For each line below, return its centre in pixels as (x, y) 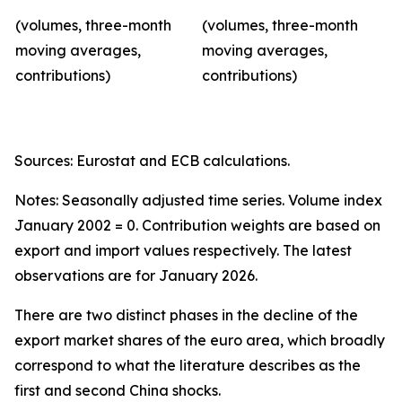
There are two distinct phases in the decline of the (186, 315)
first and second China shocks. (118, 390)
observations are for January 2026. (136, 275)
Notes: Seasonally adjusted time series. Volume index (198, 200)
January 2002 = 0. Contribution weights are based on (197, 225)
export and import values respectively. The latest (183, 250)
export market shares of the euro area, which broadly (200, 340)
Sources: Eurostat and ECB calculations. (152, 161)
